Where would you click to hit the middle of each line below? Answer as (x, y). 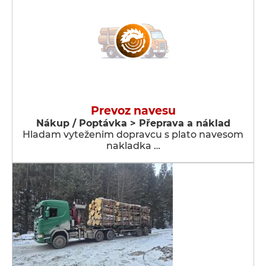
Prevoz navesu (133, 111)
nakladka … (133, 146)
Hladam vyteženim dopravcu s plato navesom (133, 134)
